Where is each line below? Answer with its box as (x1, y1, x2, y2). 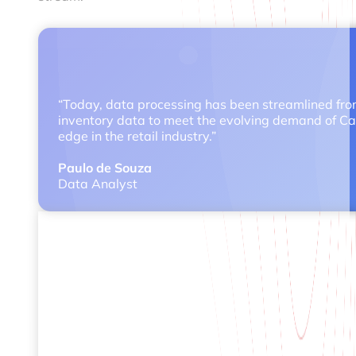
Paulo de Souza (58, 160, 152, 176)
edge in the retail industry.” (58, 128, 216, 145)
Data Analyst (58, 176, 137, 192)
